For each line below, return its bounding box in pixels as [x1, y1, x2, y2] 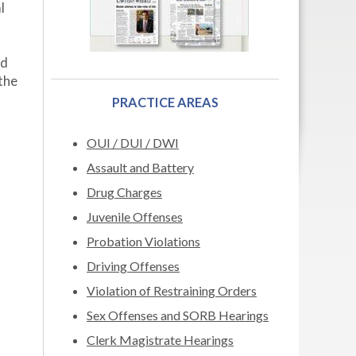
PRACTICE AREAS [111, 95, 219, 110]
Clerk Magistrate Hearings [87, 332, 234, 347]
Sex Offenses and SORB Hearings [87, 308, 269, 323]
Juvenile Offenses [87, 209, 183, 224]
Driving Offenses [87, 258, 180, 273]
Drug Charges [87, 184, 162, 199]
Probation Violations [87, 234, 200, 249]
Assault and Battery [87, 160, 194, 175]
